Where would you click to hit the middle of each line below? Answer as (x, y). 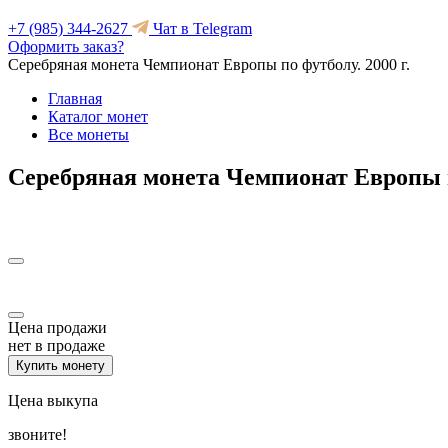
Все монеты (88, 134)
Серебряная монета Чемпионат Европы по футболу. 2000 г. (209, 64)
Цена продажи (57, 327)
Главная (75, 98)
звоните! (37, 434)
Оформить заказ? (66, 46)
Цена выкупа (53, 400)
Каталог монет (98, 116)
